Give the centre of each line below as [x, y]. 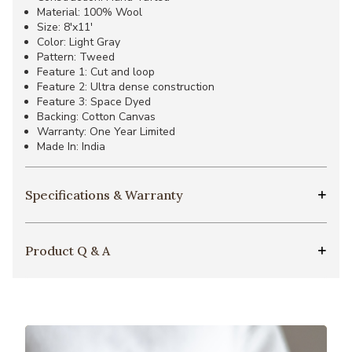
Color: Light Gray [79, 42]
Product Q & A [68, 251]
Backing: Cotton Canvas [96, 117]
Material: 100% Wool [90, 13]
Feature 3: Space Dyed [94, 102]
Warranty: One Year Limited [106, 132]
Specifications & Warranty [104, 195]
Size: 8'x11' [65, 27]
